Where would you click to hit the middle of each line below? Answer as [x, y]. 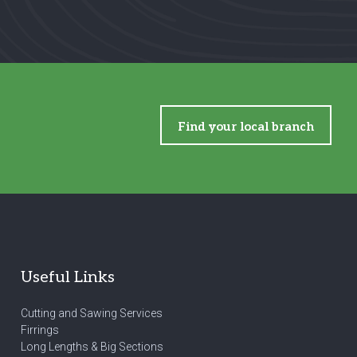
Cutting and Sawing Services [92, 313]
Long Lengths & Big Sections [92, 347]
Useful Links [68, 277]
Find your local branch [246, 126]
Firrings [40, 330]
